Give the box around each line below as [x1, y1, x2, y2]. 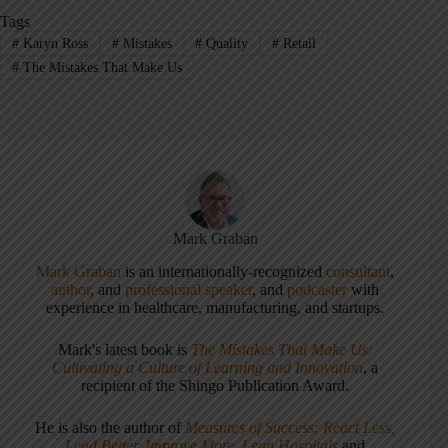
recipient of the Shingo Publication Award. [81, 377, 350, 394]
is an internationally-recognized [125, 263, 327, 280]
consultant [326, 263, 391, 280]
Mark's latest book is [57, 341, 191, 358]
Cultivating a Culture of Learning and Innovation [52, 359, 364, 376]
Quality [202, 35, 249, 51]
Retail [279, 35, 317, 51]
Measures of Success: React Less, [185, 419, 396, 436]
